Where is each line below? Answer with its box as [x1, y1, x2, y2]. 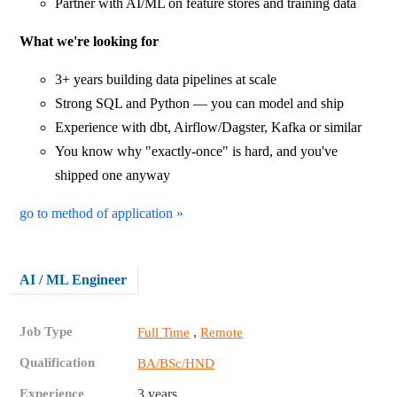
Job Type [19, 324, 74, 339]
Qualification [19, 355, 96, 370]
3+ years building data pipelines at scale [55, 72, 277, 88]
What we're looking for [19, 34, 160, 50]
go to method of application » [19, 206, 184, 222]
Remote [200, 325, 244, 340]
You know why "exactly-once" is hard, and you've [55, 144, 339, 160]
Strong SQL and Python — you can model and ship [55, 96, 345, 112]
